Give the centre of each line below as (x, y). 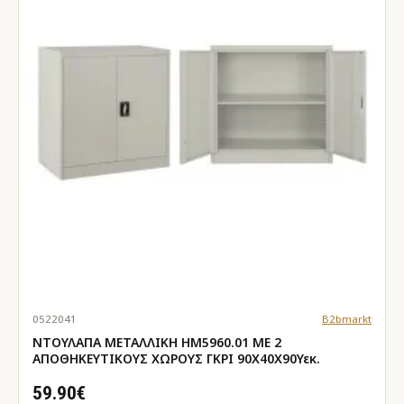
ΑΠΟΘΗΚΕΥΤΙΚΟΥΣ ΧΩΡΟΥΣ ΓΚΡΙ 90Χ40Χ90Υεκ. (176, 358)
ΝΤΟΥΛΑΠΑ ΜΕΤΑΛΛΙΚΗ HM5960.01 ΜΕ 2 (157, 342)
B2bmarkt (346, 318)
